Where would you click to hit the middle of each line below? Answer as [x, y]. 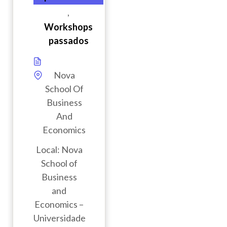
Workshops [68, 27]
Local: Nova [59, 150]
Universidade [60, 218]
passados [68, 41]
